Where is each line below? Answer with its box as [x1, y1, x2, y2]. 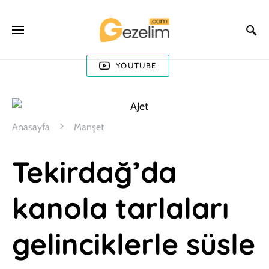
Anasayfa [12, 121, 50, 133]
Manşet [74, 121, 104, 133]
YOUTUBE [115, 60, 157, 70]
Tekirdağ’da [12, 154, 177, 190]
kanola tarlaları [12, 190, 229, 226]
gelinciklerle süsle [12, 226, 255, 262]
